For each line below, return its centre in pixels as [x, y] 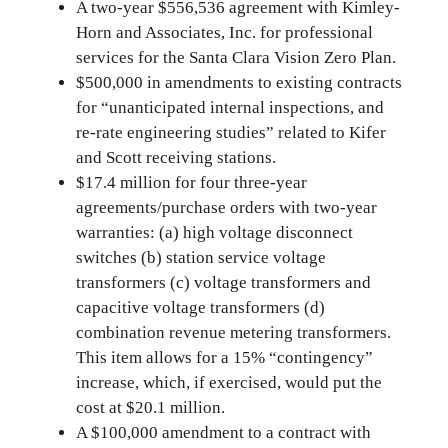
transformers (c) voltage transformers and [223, 283]
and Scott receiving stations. [176, 158]
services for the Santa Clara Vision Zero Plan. [236, 58]
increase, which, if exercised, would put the [229, 383]
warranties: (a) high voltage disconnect [214, 233]
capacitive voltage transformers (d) [200, 308]
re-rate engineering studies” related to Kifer [231, 133]
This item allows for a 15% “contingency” [224, 358]
